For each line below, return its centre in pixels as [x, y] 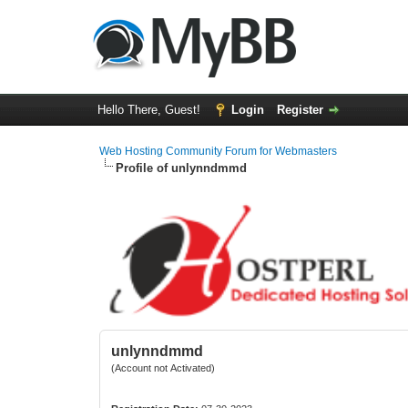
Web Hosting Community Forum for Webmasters [219, 151]
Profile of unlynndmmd [182, 168]
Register [300, 110]
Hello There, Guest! [150, 110]
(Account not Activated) [163, 368]
